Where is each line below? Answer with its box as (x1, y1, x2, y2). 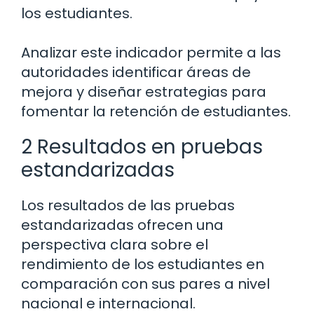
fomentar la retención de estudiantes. (21, 102, 291, 122)
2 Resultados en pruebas (21, 133, 263, 161)
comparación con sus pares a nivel (21, 274, 270, 294)
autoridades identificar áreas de (21, 62, 251, 83)
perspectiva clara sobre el (21, 235, 208, 255)
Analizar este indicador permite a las (21, 43, 281, 63)
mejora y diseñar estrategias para (21, 82, 266, 102)
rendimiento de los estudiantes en (21, 254, 264, 275)
